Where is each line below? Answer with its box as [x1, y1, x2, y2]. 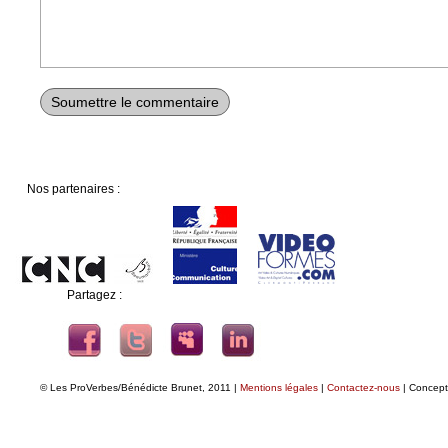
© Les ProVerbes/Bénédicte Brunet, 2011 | [40, 381, 240, 393]
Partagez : [67, 287, 122, 302]
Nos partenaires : [27, 181, 120, 196]
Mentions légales [240, 381, 318, 393]
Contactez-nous [327, 381, 400, 393]
